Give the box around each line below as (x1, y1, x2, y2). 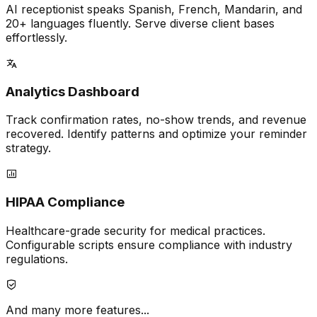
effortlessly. (6, 30, 67, 45)
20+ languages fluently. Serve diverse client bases (6, 16, 275, 30)
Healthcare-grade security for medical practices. (6, 223, 265, 238)
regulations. (6, 251, 68, 266)
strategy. (6, 141, 51, 156)
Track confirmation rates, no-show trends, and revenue (6, 113, 306, 127)
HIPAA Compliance (6, 193, 125, 210)
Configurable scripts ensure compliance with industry (6, 237, 292, 252)
